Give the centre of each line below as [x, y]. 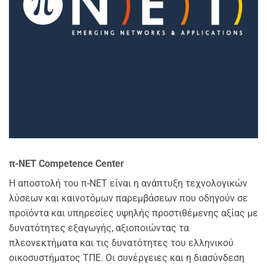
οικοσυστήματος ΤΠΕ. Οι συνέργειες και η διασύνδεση [127, 257]
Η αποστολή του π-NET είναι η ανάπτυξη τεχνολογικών [128, 183]
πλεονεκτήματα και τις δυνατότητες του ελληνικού [121, 243]
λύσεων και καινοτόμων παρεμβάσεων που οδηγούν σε [128, 198]
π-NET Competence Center [66, 163]
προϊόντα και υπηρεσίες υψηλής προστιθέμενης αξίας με [133, 213]
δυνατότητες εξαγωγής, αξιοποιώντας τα [99, 228]
